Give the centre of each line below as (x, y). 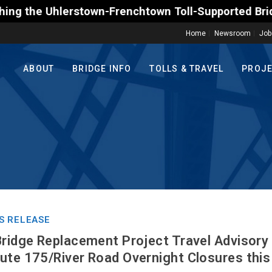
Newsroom (233, 33)
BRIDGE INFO (102, 69)
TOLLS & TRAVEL (187, 69)
